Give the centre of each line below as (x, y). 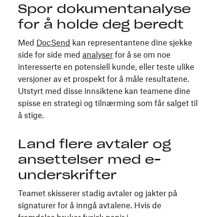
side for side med (50, 55)
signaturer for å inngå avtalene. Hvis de (90, 205)
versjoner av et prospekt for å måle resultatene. (104, 79)
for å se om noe (142, 55)
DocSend (54, 43)
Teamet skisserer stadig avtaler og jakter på (98, 193)
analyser (98, 55)
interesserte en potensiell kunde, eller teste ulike (106, 67)
